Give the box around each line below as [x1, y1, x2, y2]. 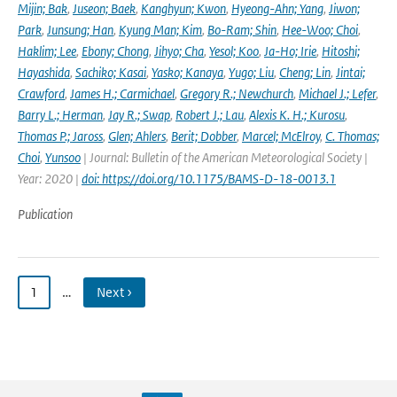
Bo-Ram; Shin [207, 21, 276, 38]
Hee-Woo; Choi [282, 21, 358, 38]
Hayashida [18, 64, 70, 81]
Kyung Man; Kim [119, 21, 202, 38]
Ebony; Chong [82, 43, 149, 59]
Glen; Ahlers [108, 128, 166, 144]
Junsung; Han [47, 21, 113, 38]
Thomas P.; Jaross [18, 128, 103, 144]
